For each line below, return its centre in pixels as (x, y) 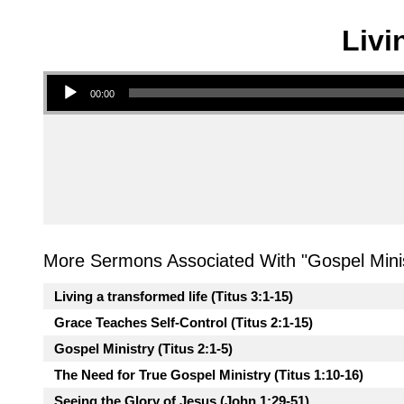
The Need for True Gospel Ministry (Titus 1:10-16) (209, 375)
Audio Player (67, 74)
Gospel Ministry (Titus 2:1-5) (143, 349)
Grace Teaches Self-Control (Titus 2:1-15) (184, 323)
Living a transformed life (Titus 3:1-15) (174, 297)
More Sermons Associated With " (175, 261)
